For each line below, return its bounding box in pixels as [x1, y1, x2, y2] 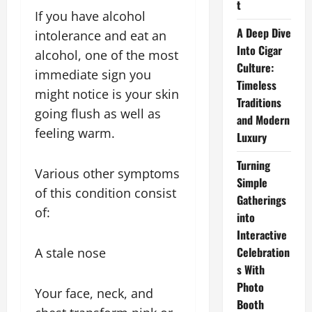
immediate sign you [35, 66, 151, 83]
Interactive [236, 226, 287, 243]
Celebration [236, 244, 290, 260]
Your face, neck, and [35, 285, 153, 302]
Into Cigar [236, 42, 282, 58]
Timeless [236, 77, 276, 93]
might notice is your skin [35, 86, 179, 102]
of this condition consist [35, 185, 176, 201]
